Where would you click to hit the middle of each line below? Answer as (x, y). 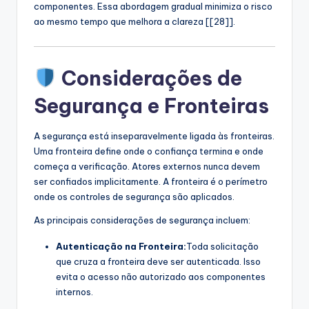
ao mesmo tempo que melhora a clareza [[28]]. (134, 21)
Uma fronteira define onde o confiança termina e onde (149, 151)
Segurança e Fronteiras (151, 106)
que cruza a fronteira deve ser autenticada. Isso (158, 261)
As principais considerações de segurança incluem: (142, 220)
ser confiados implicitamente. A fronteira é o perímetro (151, 181)
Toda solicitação (222, 246)
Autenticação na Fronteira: (121, 246)
